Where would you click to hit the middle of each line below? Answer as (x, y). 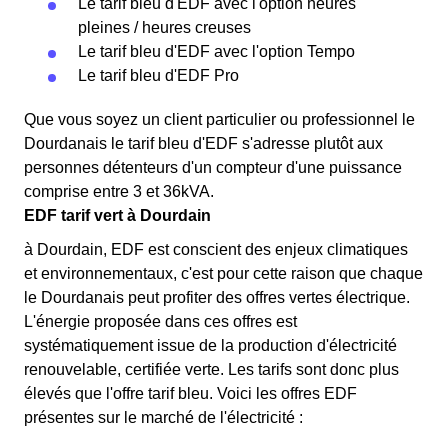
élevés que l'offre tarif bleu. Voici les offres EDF (190, 393)
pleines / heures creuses (164, 27)
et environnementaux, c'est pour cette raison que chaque (223, 273)
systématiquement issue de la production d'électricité (210, 345)
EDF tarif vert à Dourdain (117, 215)
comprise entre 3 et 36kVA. (119, 191)
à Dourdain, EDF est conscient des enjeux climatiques (216, 249)
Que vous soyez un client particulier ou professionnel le (219, 119)
